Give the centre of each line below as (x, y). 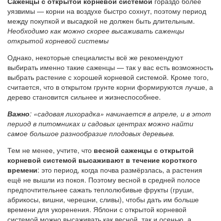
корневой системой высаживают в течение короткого (102, 160)
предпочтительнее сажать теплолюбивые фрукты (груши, (101, 190)
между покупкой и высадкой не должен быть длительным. (101, 21)
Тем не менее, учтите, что (51, 150)
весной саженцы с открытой (144, 150)
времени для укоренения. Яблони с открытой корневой (97, 209)
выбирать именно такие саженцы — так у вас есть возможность (110, 67)
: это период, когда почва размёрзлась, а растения (120, 170)
